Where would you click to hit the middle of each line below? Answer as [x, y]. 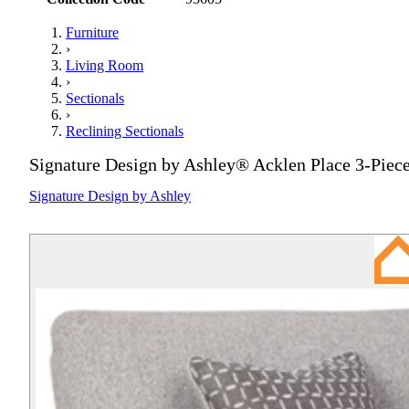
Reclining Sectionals [125, 131]
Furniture [92, 33]
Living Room [105, 66]
